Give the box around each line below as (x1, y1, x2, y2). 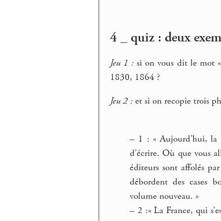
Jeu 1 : (110, 57, 137, 70)
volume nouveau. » (130, 190, 199, 202)
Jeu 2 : (110, 95, 133, 108)
